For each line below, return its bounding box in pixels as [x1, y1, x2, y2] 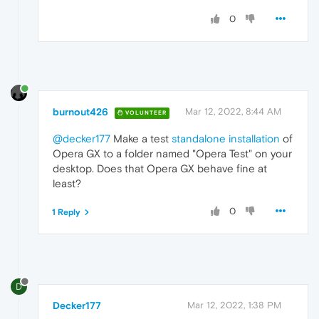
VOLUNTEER [123, 109, 167, 116]
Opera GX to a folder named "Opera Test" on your [53, 147, 292, 160]
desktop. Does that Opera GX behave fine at [53, 162, 267, 175]
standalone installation [172, 132, 280, 145]
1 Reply [52, 207, 80, 218]
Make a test [110, 132, 172, 145]
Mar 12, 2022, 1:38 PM [187, 300, 281, 311]
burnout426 [53, 106, 108, 118]
